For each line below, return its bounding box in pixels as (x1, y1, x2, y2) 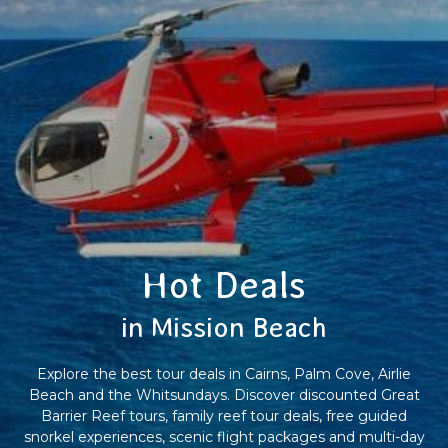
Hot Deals (142, 264, 306, 307)
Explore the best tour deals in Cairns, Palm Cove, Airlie (37, 365, 411, 384)
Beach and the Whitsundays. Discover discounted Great (28, 386, 420, 405)
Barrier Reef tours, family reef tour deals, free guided (41, 407, 407, 426)
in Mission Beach (121, 312, 327, 344)
